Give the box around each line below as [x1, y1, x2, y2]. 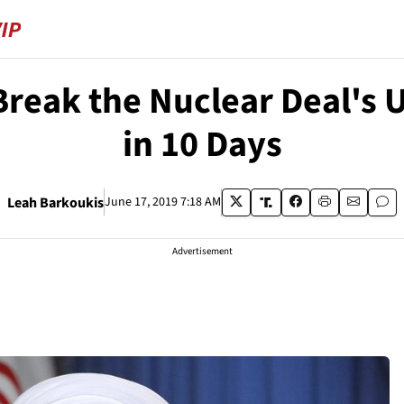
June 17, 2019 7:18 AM [104, 193, 221, 211]
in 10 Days [122, 119, 282, 170]
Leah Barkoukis [6, 192, 104, 213]
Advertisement [171, 244, 233, 258]
